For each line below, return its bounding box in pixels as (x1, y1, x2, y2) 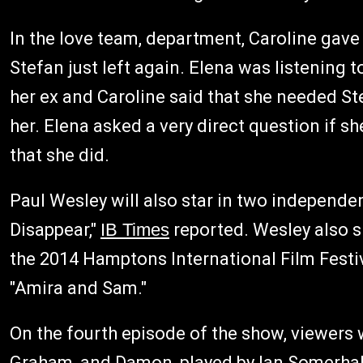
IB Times (100, 220, 169, 240)
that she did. (10, 145, 109, 165)
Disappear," (10, 220, 100, 240)
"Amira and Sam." (10, 278, 147, 298)
